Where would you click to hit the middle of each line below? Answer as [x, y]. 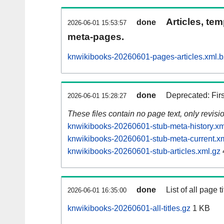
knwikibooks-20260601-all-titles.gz [129, 208]
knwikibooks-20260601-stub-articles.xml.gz [144, 151]
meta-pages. [96, 37]
